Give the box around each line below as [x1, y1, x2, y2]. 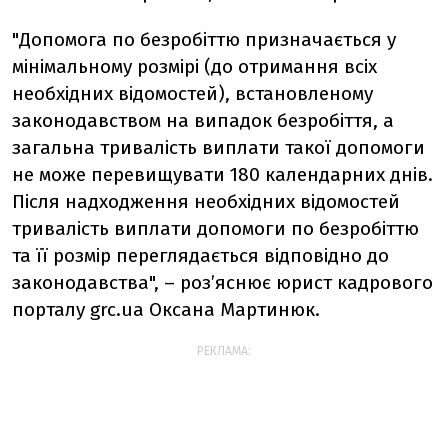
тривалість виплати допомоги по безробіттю [12, 217, 419, 240]
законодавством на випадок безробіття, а [12, 109, 394, 132]
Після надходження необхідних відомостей [12, 190, 400, 213]
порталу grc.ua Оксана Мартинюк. [12, 298, 320, 321]
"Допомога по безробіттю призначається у [12, 28, 396, 51]
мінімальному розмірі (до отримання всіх [12, 55, 377, 78]
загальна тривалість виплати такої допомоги [12, 136, 425, 159]
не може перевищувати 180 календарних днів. [12, 163, 433, 186]
